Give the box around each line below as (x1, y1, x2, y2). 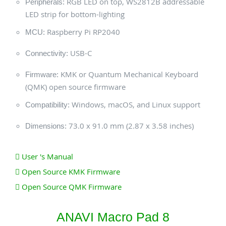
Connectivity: (25, 49, 68, 58)
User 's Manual (20, 151, 73, 161)
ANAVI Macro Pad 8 (56, 210, 169, 224)
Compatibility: (25, 100, 70, 109)
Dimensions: (25, 122, 67, 130)
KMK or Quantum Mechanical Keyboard (59, 69, 198, 79)
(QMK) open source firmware (25, 82, 126, 92)
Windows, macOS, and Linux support (70, 99, 200, 109)
